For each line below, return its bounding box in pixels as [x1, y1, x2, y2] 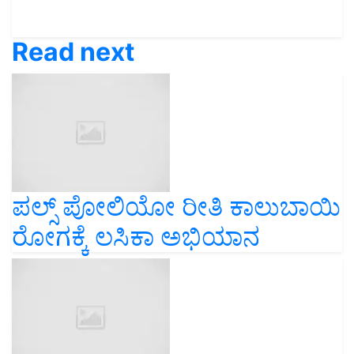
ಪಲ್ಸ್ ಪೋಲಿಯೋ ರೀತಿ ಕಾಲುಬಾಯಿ [12, 190, 341, 222]
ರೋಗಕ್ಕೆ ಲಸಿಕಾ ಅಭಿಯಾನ [12, 220, 260, 252]
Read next [12, 36, 134, 67]
